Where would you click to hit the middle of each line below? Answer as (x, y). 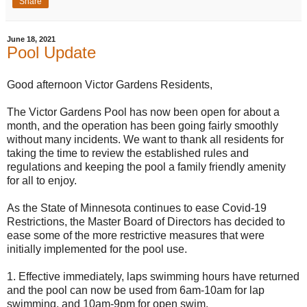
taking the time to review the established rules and (128, 153)
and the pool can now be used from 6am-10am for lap (136, 291)
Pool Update (51, 52)
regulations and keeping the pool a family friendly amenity (146, 167)
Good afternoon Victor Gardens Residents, (110, 85)
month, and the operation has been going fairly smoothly (143, 126)
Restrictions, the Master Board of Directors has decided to (146, 222)
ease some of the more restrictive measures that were (136, 236)
